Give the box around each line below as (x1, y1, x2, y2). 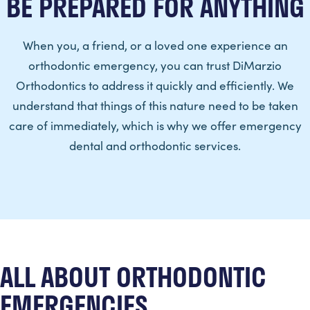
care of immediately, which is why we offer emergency (8, 117, 302, 134)
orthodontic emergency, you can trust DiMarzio (28, 57, 282, 73)
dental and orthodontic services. (69, 137, 241, 154)
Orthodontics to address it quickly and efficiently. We (16, 77, 294, 93)
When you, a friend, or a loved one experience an (22, 37, 288, 53)
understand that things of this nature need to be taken (12, 97, 298, 113)
